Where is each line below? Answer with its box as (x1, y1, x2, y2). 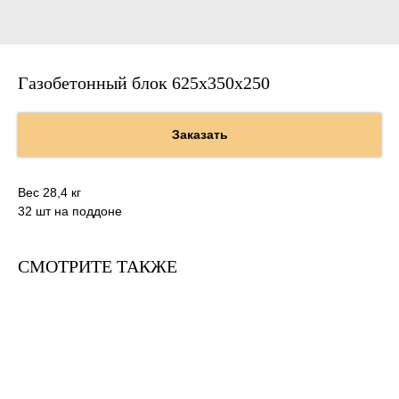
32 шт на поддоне (18, 204, 122, 219)
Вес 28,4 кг (18, 185, 81, 200)
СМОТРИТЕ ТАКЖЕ (18, 256, 177, 277)
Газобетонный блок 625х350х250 (18, 73, 270, 93)
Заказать (171, 127, 228, 142)
